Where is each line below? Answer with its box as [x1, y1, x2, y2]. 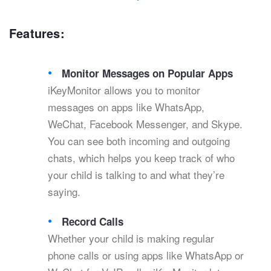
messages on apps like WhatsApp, [48, 99, 204, 115]
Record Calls [62, 214, 124, 229]
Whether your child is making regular [48, 230, 214, 246]
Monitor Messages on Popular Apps [62, 66, 233, 81]
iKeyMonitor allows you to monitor [48, 82, 200, 98]
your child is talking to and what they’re [48, 167, 224, 183]
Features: [9, 24, 65, 42]
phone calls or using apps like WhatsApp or [48, 247, 244, 263]
